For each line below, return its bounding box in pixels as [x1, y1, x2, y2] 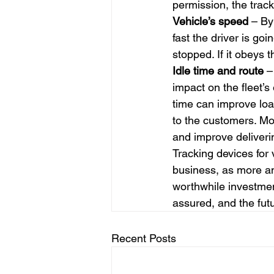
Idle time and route [172, 64, 264, 77]
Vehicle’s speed [172, 15, 248, 28]
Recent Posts [111, 232, 176, 245]
